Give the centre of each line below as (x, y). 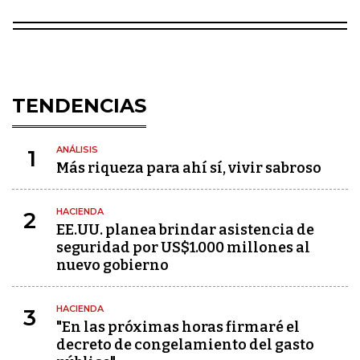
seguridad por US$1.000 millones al (183, 247)
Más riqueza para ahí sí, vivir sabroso (189, 168)
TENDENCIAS (79, 106)
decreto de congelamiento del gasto (185, 345)
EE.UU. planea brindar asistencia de (185, 230)
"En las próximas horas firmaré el (178, 327)
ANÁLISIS (77, 149)
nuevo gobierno (112, 265)
